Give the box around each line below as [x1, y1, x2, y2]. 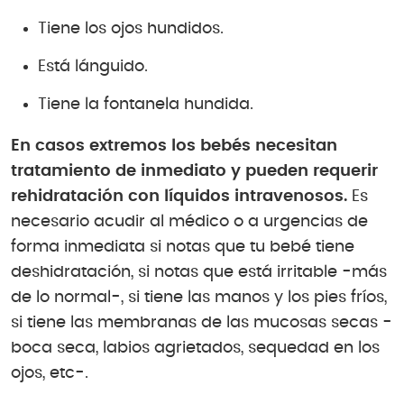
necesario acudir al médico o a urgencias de [11, 213, 368, 230]
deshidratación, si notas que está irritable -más [11, 263, 387, 280]
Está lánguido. [38, 59, 148, 76]
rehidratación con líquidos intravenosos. [11, 188, 347, 205]
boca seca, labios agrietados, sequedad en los [11, 339, 380, 356]
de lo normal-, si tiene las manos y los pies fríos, [11, 289, 387, 306]
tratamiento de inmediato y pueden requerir [11, 162, 378, 179]
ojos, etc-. [11, 364, 88, 381]
